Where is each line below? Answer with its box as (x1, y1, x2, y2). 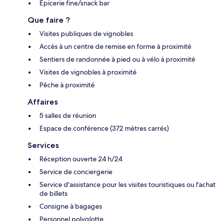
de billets (39, 188, 68, 198)
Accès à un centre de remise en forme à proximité (39, 41, 191, 51)
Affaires (28, 97, 58, 107)
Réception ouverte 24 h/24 (39, 154, 122, 163)
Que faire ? (28, 15, 70, 25)
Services (28, 140, 59, 150)
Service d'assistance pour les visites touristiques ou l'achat (39, 180, 216, 189)
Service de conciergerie (39, 167, 112, 176)
